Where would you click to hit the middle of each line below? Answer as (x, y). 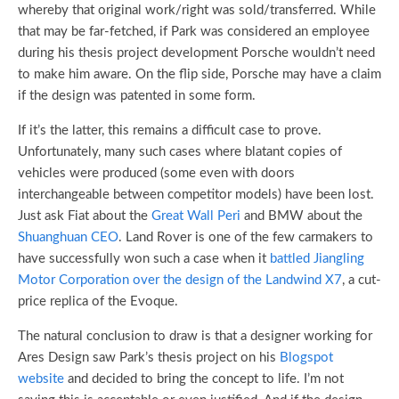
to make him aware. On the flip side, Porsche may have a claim (199, 75)
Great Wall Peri (198, 216)
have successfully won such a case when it (144, 259)
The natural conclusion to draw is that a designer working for (195, 337)
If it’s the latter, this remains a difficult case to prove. (170, 131)
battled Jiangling (317, 259)
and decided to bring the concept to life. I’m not (204, 379)
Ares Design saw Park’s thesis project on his (149, 358)
